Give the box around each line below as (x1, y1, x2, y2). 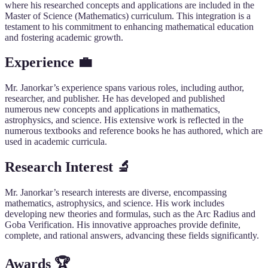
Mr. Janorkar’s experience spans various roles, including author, (5, 83, 244, 93)
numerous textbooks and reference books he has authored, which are (5, 126, 263, 136)
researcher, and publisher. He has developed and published (5, 93, 225, 104)
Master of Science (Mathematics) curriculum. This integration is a (5, 10, 251, 21)
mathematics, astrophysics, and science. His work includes (5, 198, 224, 209)
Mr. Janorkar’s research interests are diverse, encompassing (5, 187, 227, 198)
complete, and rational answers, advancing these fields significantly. (5, 230, 259, 241)
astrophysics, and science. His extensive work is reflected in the (5, 115, 243, 126)
